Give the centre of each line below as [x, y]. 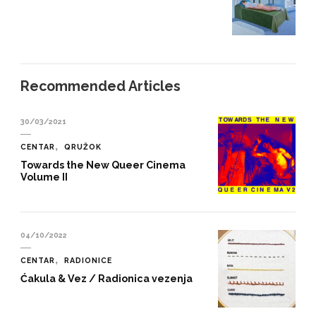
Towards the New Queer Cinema [103, 165]
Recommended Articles [101, 86]
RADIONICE [88, 260]
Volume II [44, 177]
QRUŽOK [83, 146]
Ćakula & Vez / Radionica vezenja [107, 278]
